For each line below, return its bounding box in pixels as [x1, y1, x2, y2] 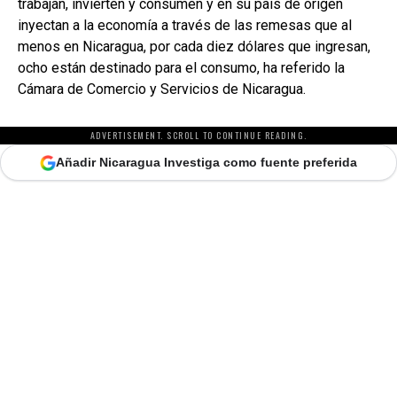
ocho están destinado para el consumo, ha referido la [18, 59, 345, 77]
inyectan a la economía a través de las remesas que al [18, 17, 352, 35]
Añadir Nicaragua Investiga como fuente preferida [56, 155, 357, 170]
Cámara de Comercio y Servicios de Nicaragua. [18, 81, 306, 98]
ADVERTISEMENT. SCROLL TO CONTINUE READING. [90, 128, 307, 143]
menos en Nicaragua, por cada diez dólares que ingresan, [18, 38, 370, 56]
